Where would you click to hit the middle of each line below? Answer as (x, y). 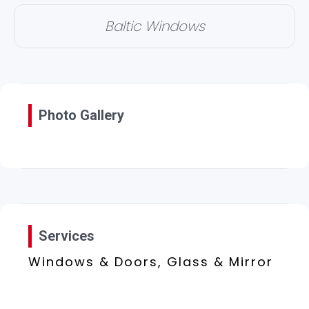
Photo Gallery (81, 115)
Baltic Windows (154, 26)
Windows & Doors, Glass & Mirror (151, 261)
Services (67, 236)
